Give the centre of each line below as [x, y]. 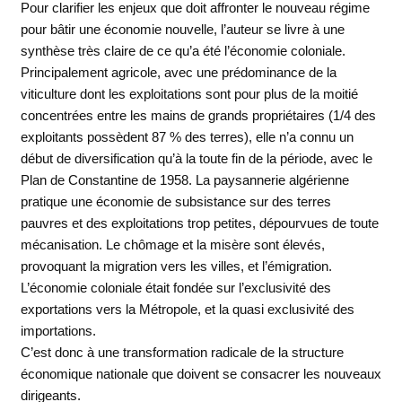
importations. [58, 331]
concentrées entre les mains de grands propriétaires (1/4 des [198, 116]
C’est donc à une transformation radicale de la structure [182, 353]
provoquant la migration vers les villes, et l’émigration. [176, 267]
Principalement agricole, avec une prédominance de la [178, 73]
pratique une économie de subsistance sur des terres [175, 202]
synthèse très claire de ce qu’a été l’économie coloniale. [183, 51]
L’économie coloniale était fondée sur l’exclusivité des [175, 288]
